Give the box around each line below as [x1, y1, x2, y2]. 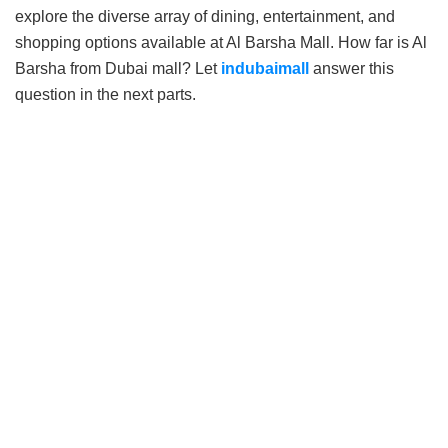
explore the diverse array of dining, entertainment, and [15, 7, 395, 25]
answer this [313, 59, 394, 77]
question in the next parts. [15, 85, 196, 103]
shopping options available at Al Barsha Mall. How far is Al [15, 33, 427, 51]
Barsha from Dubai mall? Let [15, 59, 221, 77]
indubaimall [221, 59, 309, 77]
